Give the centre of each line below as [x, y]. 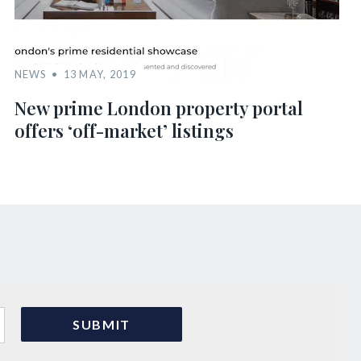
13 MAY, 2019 [100, 74]
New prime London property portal [158, 108]
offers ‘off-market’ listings [124, 131]
